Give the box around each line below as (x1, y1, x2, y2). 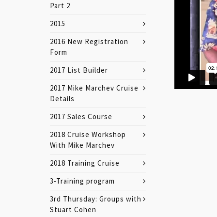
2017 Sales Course (50, 112, 112, 121)
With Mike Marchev (50, 140, 115, 150)
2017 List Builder (50, 65, 108, 75)
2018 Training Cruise (50, 158, 120, 168)
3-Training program (50, 176, 115, 186)
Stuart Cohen (50, 205, 96, 214)
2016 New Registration (50, 37, 128, 46)
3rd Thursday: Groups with (50, 194, 141, 203)
